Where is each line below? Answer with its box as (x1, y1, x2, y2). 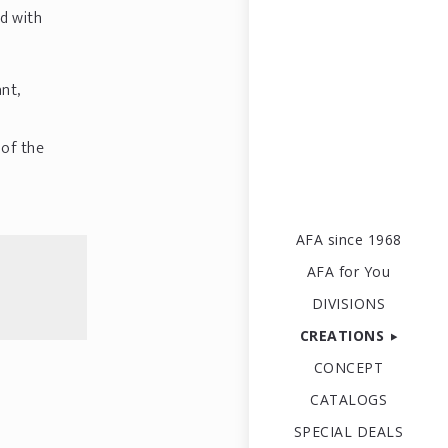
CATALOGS (310, 390, 387, 409)
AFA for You (306, 262, 391, 281)
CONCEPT (313, 358, 384, 377)
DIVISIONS (311, 294, 386, 313)
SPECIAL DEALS (293, 422, 404, 441)
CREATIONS (299, 326, 384, 345)
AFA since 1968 (295, 230, 402, 249)
